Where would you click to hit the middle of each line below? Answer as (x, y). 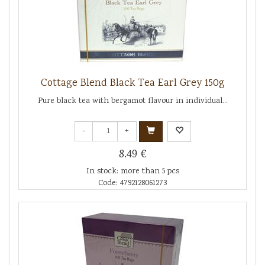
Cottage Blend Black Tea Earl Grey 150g (132, 83)
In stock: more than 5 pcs (132, 171)
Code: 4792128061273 (132, 183)
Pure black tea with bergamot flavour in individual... (132, 101)
